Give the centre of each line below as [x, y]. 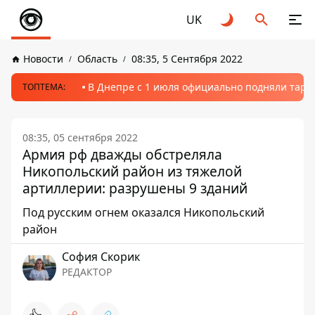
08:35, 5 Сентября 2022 [187, 59]
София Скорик [101, 257]
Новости [43, 59]
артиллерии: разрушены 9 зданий [135, 188]
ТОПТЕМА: [44, 87]
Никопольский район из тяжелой [132, 171]
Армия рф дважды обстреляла [122, 154]
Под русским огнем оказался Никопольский [143, 212]
